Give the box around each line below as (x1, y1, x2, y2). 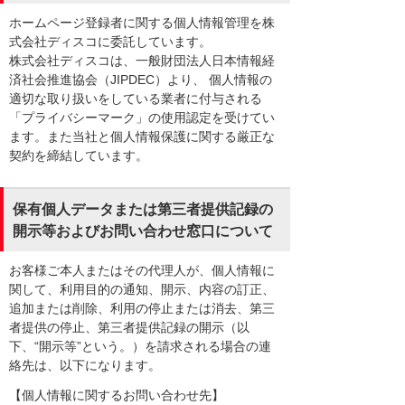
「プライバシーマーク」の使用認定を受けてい (9, 110, 275, 126)
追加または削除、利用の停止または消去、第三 (9, 301, 275, 316)
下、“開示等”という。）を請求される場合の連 (9, 339, 271, 354)
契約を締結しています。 (9, 148, 148, 164)
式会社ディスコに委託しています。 (9, 34, 212, 50)
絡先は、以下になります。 (9, 358, 161, 373)
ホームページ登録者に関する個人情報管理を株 (9, 15, 275, 31)
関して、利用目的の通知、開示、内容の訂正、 (9, 282, 275, 297)
